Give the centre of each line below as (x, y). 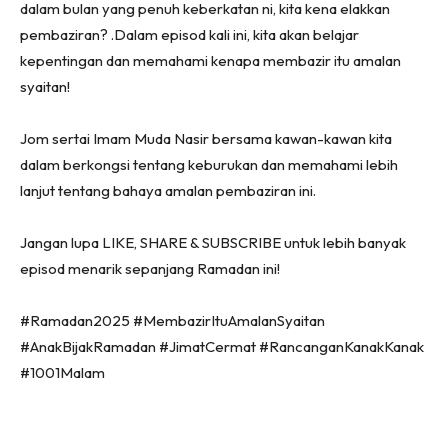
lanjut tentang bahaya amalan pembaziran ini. (168, 191)
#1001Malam (62, 373)
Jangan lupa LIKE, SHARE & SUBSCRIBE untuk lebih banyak (213, 243)
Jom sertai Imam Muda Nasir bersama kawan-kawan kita (206, 139)
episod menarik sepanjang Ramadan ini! (150, 269)
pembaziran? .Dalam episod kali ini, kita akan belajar (189, 35)
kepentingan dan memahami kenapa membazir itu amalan (210, 61)
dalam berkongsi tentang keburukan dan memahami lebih (209, 165)
